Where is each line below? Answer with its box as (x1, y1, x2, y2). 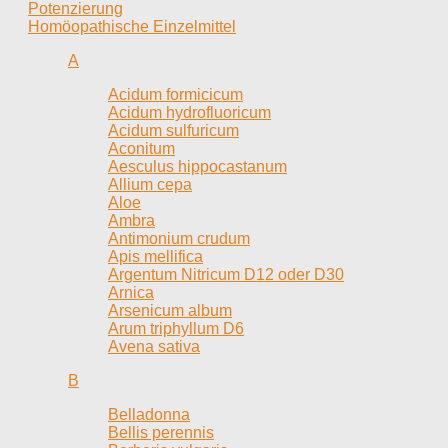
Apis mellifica (108, 247, 203, 265)
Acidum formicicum (108, 85, 243, 103)
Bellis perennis (108, 423, 214, 441)
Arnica (108, 283, 154, 301)
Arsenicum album (108, 301, 232, 319)
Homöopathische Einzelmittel (28, 17, 236, 35)
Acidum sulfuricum (108, 121, 239, 139)
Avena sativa (108, 337, 200, 355)
